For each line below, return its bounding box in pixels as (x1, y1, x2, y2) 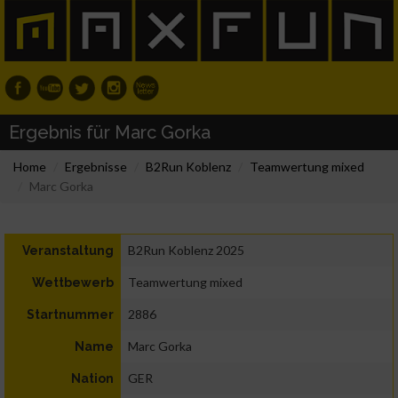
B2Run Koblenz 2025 (128, 243, 244, 259)
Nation (71, 371, 114, 386)
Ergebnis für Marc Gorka (9, 122, 211, 144)
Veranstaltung (22, 243, 114, 259)
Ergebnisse (65, 159, 127, 175)
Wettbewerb (32, 275, 114, 291)
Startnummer (27, 307, 114, 322)
